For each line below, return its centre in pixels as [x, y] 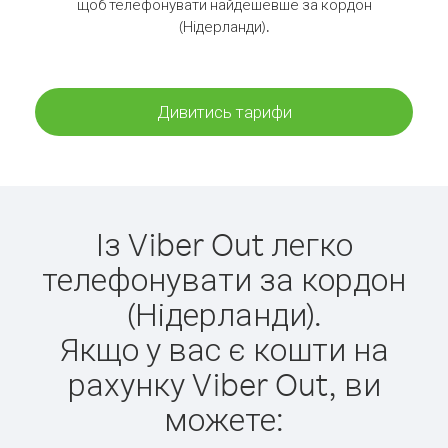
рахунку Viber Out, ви [224, 383]
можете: [224, 418]
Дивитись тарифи [224, 111]
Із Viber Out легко [224, 243]
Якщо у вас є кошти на [224, 348]
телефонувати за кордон [224, 278]
